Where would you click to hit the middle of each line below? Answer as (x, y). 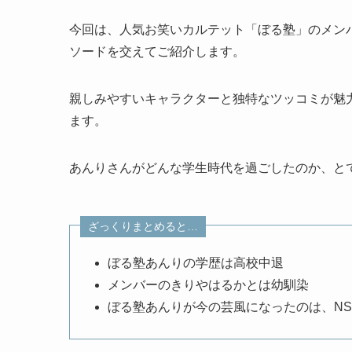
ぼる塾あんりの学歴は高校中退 (196, 263)
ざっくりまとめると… (143, 226)
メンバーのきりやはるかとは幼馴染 (208, 285)
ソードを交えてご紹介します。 (157, 52)
